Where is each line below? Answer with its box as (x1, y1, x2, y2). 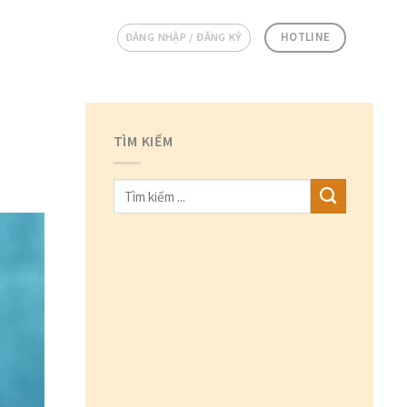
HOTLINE (280, 29, 331, 45)
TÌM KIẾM (113, 133, 174, 150)
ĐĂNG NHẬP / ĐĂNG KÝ (124, 29, 243, 44)
